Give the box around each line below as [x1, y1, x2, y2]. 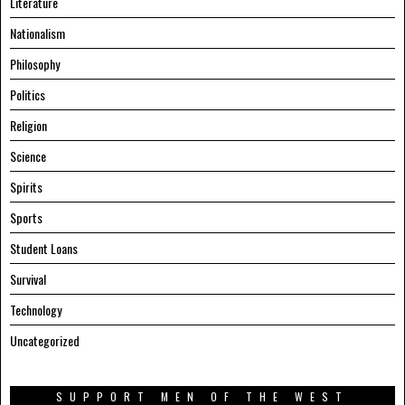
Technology [10, 300, 61, 320]
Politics [10, 85, 45, 105]
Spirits [10, 177, 42, 197]
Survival [10, 269, 46, 289]
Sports [10, 208, 42, 228]
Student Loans [10, 239, 78, 259]
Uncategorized [10, 331, 80, 351]
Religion [10, 116, 47, 136]
